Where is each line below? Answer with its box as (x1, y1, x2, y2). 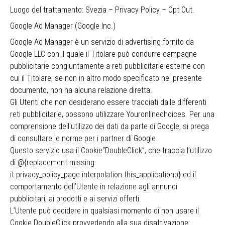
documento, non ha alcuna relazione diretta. (10, 85, 152, 95)
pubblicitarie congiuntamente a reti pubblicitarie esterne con (10, 61, 205, 71)
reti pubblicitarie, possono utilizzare (10, 109, 126, 119)
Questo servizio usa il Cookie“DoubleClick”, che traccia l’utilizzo (10, 146, 212, 155)
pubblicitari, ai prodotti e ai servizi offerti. (10, 194, 141, 203)
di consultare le (10, 134, 62, 143)
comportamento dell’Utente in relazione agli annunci (10, 182, 177, 191)
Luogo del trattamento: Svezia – (10, 5, 115, 15)
